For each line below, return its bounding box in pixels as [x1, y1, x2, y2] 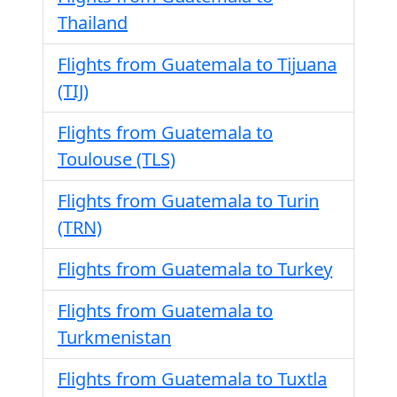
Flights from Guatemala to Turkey [58, 257, 332, 281]
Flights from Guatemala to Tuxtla [58, 367, 327, 391]
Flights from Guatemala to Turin [58, 189, 319, 213]
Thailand [58, 11, 128, 35]
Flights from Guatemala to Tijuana [58, 52, 337, 76]
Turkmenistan [58, 325, 171, 349]
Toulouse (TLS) [58, 147, 175, 171]
